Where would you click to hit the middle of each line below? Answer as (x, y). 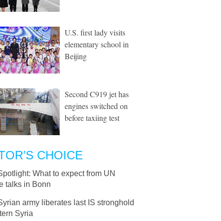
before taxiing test (92, 118)
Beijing (76, 56)
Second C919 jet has (97, 94)
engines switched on (96, 106)
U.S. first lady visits (95, 32)
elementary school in (97, 44)
